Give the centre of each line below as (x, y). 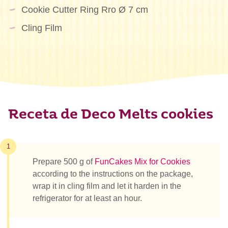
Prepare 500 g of (64, 161)
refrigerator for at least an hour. (87, 198)
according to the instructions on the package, (113, 174)
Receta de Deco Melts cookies (111, 115)
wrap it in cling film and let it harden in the (107, 186)
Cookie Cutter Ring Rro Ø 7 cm (84, 10)
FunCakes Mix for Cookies (142, 161)
